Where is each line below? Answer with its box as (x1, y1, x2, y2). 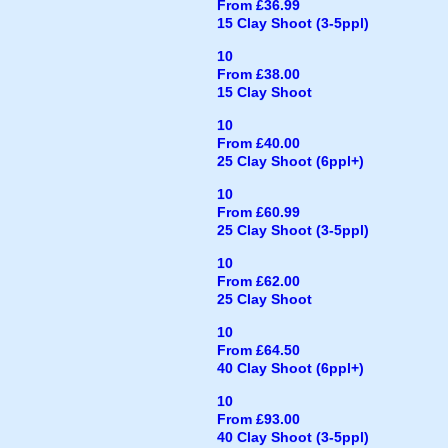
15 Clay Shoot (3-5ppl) (217, 15, 369, 31)
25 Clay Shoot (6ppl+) (217, 153, 364, 169)
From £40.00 (217, 135, 300, 151)
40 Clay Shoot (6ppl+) (217, 360, 364, 376)
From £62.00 (217, 273, 300, 289)
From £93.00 (217, 411, 300, 427)
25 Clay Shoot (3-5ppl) (217, 222, 369, 238)
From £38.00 (217, 66, 300, 82)
